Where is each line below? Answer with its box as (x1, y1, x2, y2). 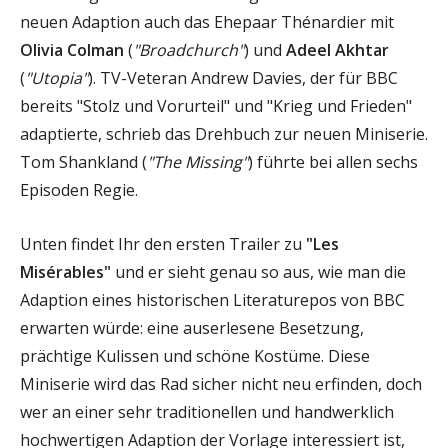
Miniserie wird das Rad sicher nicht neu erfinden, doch (20, 372, 422, 395)
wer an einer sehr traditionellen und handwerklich (20, 400, 394, 423)
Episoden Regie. (20, 178, 138, 201)
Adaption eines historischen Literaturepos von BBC (20, 288, 405, 311)
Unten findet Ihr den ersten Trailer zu (20, 232, 306, 255)
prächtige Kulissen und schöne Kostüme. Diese (20, 344, 370, 367)
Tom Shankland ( (20, 150, 147, 173)
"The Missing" (147, 150, 248, 173)
